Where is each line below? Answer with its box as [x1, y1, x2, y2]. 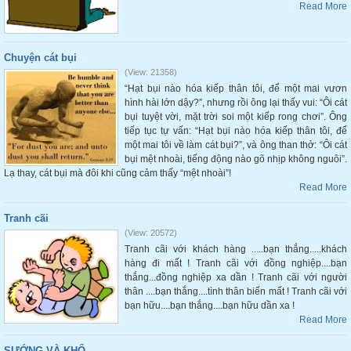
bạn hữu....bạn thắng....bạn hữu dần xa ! [125, 300, 295, 311]
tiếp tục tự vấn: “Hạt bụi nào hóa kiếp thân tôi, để [125, 125, 347, 136]
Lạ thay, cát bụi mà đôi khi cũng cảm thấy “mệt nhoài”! [4, 168, 231, 179]
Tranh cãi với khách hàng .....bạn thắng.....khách [125, 244, 347, 255]
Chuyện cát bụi [4, 52, 77, 63]
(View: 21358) [125, 67, 177, 77]
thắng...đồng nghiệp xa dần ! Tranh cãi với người [125, 272, 347, 283]
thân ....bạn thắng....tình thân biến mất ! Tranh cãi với [125, 286, 347, 297]
